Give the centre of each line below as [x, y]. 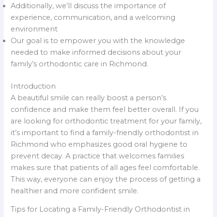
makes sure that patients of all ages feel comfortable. [105, 167]
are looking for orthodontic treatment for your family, [106, 121]
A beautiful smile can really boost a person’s [89, 98]
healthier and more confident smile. [75, 191]
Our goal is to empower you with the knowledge [98, 40]
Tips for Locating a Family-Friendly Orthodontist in [101, 209]
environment [34, 29]
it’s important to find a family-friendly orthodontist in [105, 132]
